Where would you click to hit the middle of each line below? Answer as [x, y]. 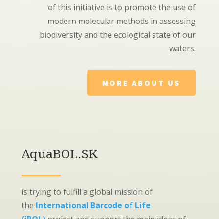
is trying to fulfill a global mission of [87, 192]
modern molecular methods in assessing [121, 21]
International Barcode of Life [93, 205]
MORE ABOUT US [141, 83]
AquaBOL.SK [60, 153]
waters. [182, 48]
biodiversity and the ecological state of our [117, 35]
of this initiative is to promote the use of [121, 7]
